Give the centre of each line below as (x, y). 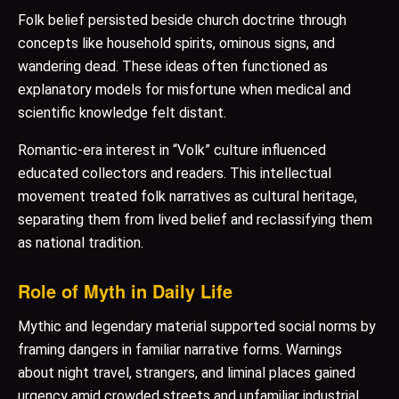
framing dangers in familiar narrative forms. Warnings (180, 350)
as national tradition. (81, 243)
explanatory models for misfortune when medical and (184, 90)
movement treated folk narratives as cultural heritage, (187, 197)
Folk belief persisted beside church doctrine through (182, 20)
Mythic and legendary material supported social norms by (197, 327)
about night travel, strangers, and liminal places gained (187, 373)
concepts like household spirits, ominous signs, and (176, 44)
